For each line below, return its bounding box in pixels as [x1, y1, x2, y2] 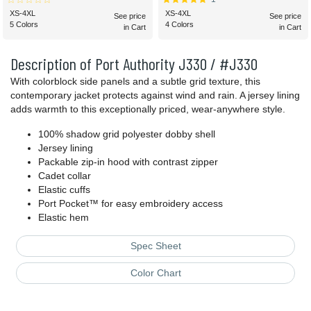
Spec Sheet [130, 240, 181, 252]
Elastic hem [38, 212, 89, 224]
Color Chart [130, 267, 181, 279]
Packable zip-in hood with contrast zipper [38, 156, 218, 168]
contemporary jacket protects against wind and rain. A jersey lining [10, 90, 300, 101]
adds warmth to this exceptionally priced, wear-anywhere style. [10, 103, 285, 115]
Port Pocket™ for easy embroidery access [38, 198, 223, 210]
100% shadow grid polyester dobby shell [38, 128, 215, 140]
